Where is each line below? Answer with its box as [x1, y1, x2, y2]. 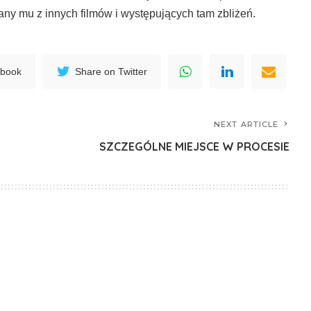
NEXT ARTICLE [214, 119, 279, 129]
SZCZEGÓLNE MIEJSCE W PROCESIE [99, 140, 290, 153]
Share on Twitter [75, 66, 148, 77]
